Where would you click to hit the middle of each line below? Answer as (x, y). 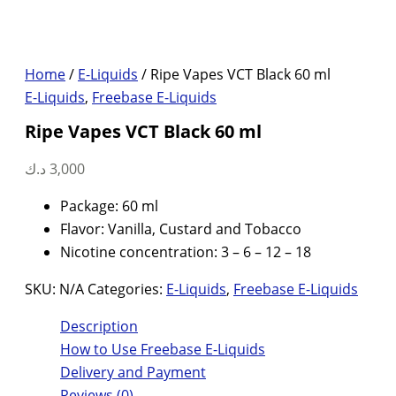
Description (99, 327)
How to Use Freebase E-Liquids (163, 350)
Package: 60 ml (109, 206)
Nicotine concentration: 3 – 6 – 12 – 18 (186, 252)
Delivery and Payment (133, 373)
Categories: (127, 289)
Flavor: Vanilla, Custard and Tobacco (181, 229)
